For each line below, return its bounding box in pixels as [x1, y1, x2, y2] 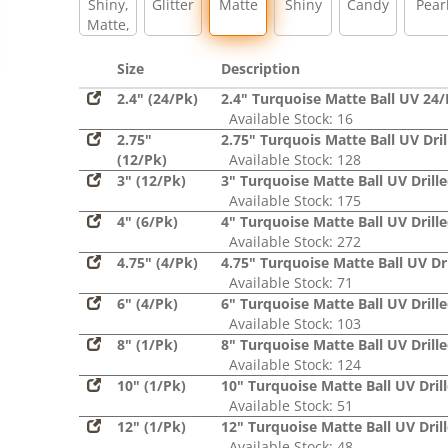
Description [221, 59, 300, 78]
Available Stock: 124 [221, 355, 361, 374]
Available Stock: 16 [221, 109, 353, 128]
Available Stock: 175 [221, 191, 361, 210]
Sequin [84, 55, 132, 74]
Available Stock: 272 [221, 232, 361, 251]
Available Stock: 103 [221, 314, 361, 333]
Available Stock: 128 [221, 150, 361, 169]
